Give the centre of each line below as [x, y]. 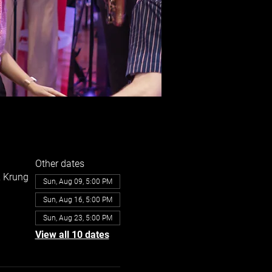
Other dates [59, 164]
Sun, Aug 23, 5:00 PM [77, 218]
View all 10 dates [72, 235]
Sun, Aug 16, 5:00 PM [77, 200]
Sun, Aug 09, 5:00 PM [77, 182]
